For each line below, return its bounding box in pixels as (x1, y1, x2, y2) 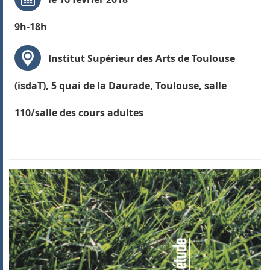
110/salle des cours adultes (14, 106, 143, 120)
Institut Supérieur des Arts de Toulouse (48, 52, 235, 66)
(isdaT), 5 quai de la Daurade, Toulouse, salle (14, 79, 227, 93)
